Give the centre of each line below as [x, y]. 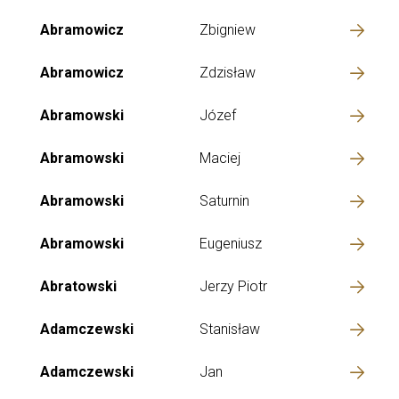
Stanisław [230, 329]
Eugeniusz [231, 244]
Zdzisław [228, 73]
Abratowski [78, 286]
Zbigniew [228, 30]
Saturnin [224, 201]
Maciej [220, 158]
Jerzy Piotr [233, 286]
